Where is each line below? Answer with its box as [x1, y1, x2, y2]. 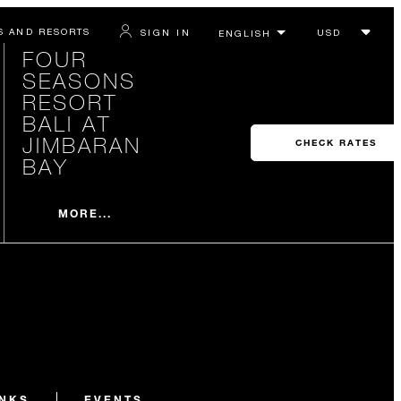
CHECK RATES [294, 137, 377, 149]
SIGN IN [140, 26, 191, 38]
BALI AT [21, 110, 111, 136]
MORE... [57, 205, 113, 220]
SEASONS [21, 67, 136, 93]
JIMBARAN [21, 132, 141, 158]
